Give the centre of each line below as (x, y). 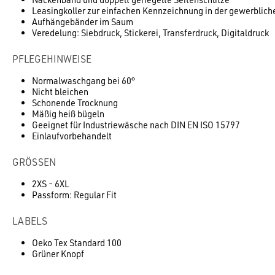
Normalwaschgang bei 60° (83, 80)
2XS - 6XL (51, 184)
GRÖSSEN (31, 162)
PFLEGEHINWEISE (52, 59)
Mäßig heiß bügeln (68, 114)
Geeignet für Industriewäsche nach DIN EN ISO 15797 (136, 125)
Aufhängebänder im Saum (83, 21)
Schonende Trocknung (75, 103)
